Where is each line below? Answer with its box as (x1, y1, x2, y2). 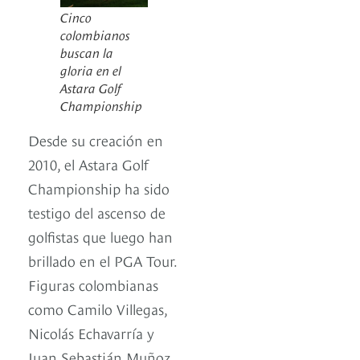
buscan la (60, 43, 113, 61)
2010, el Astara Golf (28, 153, 148, 174)
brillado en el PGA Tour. (28, 250, 177, 271)
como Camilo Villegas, (28, 298, 167, 319)
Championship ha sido (28, 178, 170, 198)
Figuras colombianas (28, 274, 158, 295)
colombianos (60, 25, 130, 43)
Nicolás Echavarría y (28, 322, 154, 343)
